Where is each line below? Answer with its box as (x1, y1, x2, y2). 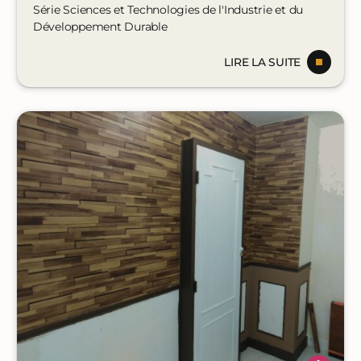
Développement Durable (32, 19, 168, 35)
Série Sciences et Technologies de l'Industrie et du (32, 2, 304, 18)
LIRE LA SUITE (224, 56, 301, 69)
